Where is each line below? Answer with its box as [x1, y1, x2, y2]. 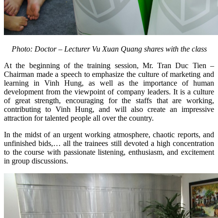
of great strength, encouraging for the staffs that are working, [4, 96, 214, 105]
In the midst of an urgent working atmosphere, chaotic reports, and [4, 130, 214, 139]
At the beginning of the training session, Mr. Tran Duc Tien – [4, 61, 214, 70]
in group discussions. [4, 156, 68, 165]
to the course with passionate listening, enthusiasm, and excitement [4, 147, 214, 156]
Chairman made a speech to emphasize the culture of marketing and [4, 70, 214, 78]
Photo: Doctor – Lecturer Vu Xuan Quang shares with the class [11, 44, 207, 53]
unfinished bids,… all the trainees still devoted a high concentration [4, 139, 214, 147]
